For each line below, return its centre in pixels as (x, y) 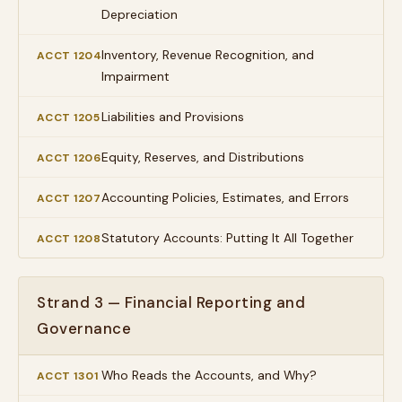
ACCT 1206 (69, 158)
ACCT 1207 (69, 198)
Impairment (136, 76)
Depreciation (140, 14)
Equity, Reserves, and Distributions (203, 157)
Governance (84, 328)
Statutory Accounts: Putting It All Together (227, 238)
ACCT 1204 (70, 56)
